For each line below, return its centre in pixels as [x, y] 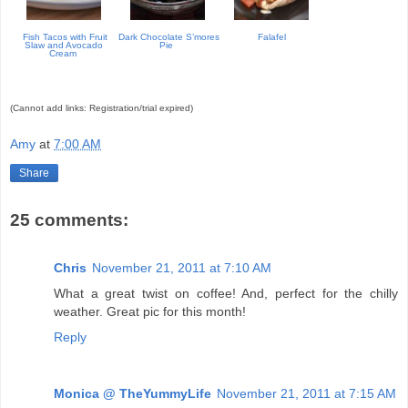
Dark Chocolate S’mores [168, 36]
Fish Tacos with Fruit [64, 36]
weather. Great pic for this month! [150, 311]
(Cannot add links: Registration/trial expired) [102, 107]
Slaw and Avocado [64, 45]
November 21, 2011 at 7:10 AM [182, 267]
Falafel [271, 36]
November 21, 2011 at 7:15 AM [306, 393]
